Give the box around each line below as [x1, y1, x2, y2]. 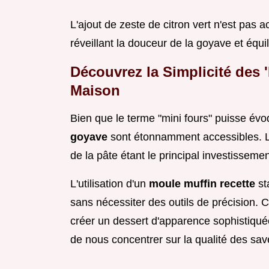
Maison [70, 82, 120, 99]
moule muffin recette [149, 178, 258, 190]
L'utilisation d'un [70, 178, 149, 190]
